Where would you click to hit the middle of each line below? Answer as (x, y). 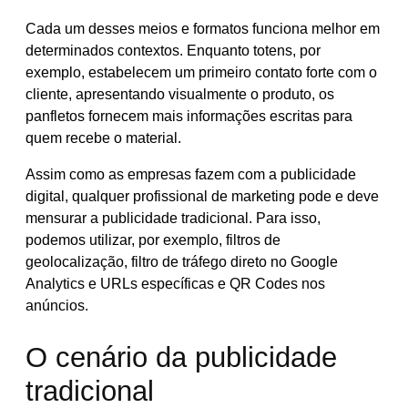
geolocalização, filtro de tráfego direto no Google (182, 262)
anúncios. (57, 306)
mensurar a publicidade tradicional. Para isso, (173, 219)
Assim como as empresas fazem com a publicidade (191, 175)
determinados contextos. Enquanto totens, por (173, 51)
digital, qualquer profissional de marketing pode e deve (202, 197)
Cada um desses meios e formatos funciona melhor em (203, 29)
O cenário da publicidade (181, 358)
